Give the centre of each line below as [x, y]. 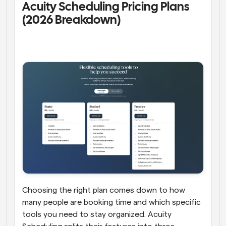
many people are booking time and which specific [111, 203]
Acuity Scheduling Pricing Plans [106, 7]
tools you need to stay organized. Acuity [97, 215]
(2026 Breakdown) [72, 20]
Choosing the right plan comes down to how [104, 190]
